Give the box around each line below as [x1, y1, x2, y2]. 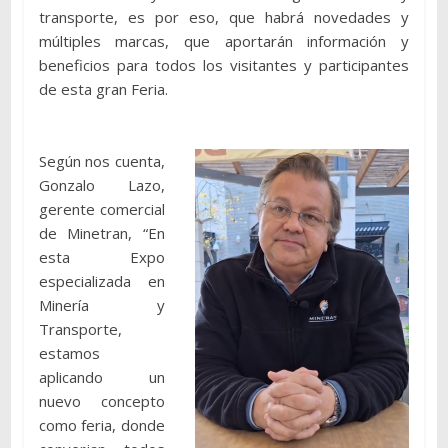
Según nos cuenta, [38, 151, 166, 172]
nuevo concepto [38, 391, 166, 412]
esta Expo [38, 247, 166, 268]
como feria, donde [38, 415, 166, 436]
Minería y [38, 295, 166, 316]
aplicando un [38, 367, 166, 388]
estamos [38, 343, 100, 364]
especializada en [38, 271, 166, 292]
